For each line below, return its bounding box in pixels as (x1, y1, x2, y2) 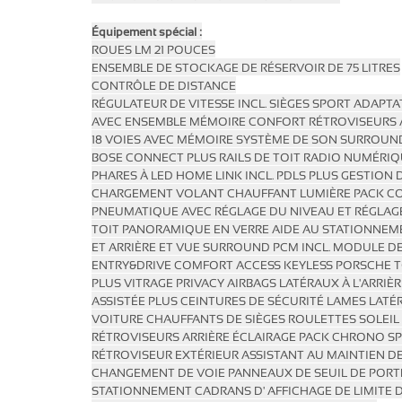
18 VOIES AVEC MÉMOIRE (92, 133, 236, 147)
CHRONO (332, 330, 388, 345)
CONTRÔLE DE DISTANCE (92, 79, 236, 93)
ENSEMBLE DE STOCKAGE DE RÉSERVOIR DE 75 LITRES (92, 61, 400, 75)
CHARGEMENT (92, 187, 176, 201)
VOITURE (92, 312, 146, 327)
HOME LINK (176, 169, 245, 183)
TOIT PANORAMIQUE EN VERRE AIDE (92, 223, 302, 237)
